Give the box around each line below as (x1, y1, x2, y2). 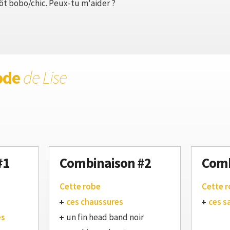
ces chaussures (66, 196, 123, 207)
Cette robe (60, 181, 101, 192)
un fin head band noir (66, 212, 144, 223)
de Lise (23, 67, 67, 88)
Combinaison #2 (60, 154, 151, 171)
